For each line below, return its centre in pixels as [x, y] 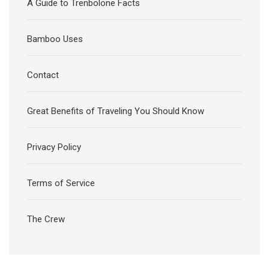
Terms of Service [61, 183]
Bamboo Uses [55, 39]
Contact [43, 75]
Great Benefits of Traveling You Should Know [116, 111]
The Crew [46, 219]
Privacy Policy [54, 147]
